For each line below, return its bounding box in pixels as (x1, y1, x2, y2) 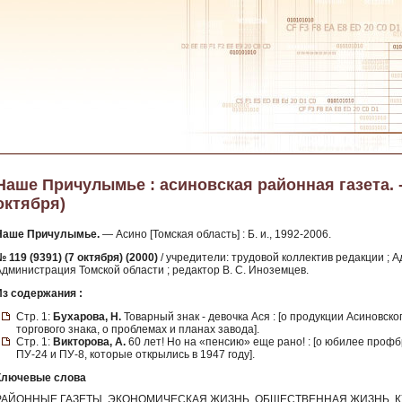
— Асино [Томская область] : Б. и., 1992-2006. (100, 228, 331, 240)
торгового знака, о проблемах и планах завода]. (16, 323, 259, 336)
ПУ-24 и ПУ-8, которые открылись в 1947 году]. (16, 348, 255, 361)
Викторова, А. (53, 336, 126, 348)
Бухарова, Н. (53, 310, 121, 323)
